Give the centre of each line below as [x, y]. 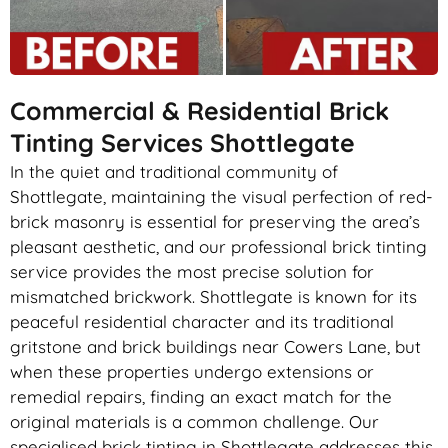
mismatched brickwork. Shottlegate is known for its [213, 297]
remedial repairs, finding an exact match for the [201, 397]
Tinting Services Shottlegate [182, 143]
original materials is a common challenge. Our [194, 422]
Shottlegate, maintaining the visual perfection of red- [221, 197]
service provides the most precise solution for [192, 272]
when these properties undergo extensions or [192, 372]
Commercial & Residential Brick [199, 111]
